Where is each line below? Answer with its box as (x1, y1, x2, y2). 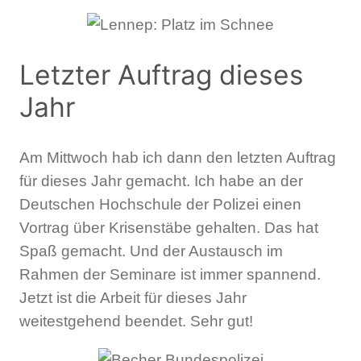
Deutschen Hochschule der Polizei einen (19, 195, 301, 213)
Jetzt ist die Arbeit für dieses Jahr (19, 288, 247, 306)
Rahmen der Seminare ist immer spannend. (19, 265, 321, 283)
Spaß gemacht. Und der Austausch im (19, 242, 283, 259)
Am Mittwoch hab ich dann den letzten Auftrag (19, 148, 336, 166)
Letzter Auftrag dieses (19, 59, 304, 92)
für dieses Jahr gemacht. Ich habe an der (19, 172, 303, 189)
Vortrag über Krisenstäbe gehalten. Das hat (19, 218, 318, 236)
